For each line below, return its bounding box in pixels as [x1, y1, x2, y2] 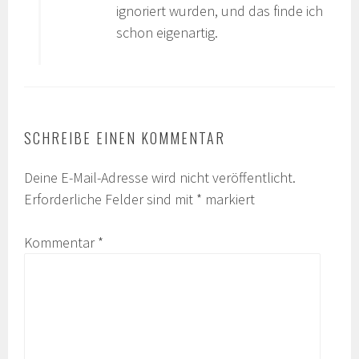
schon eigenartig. [116, 23, 219, 42]
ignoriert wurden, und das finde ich [116, 2, 324, 21]
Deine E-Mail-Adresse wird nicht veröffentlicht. [24, 168, 296, 188]
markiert [202, 190, 256, 209]
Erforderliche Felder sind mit [24, 190, 197, 209]
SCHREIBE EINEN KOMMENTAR [24, 127, 226, 149]
